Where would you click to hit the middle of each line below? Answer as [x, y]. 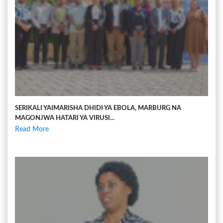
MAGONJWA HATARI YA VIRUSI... [65, 118]
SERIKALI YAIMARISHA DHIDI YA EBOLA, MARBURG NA [98, 109]
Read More [32, 130]
